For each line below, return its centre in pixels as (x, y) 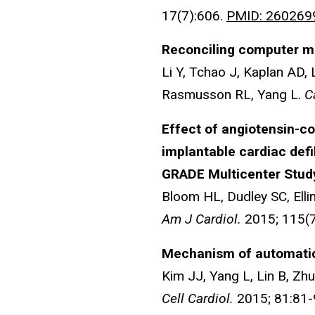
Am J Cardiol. (201, 219)
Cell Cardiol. (198, 298)
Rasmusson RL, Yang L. (233, 95)
